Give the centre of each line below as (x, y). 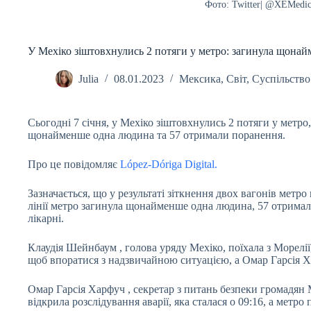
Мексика (200, 79)
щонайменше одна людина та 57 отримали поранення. (157, 135)
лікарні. (46, 218)
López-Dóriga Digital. (169, 164)
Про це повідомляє (74, 164)
